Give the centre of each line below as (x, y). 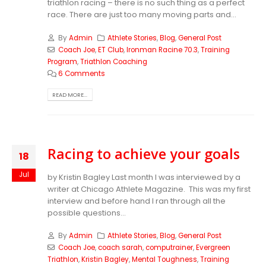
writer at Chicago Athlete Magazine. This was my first (149, 189)
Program (62, 61)
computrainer (169, 248)
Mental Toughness (164, 260)
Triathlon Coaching (114, 61)
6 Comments (81, 73)
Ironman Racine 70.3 (162, 50)
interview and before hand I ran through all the (137, 201)
